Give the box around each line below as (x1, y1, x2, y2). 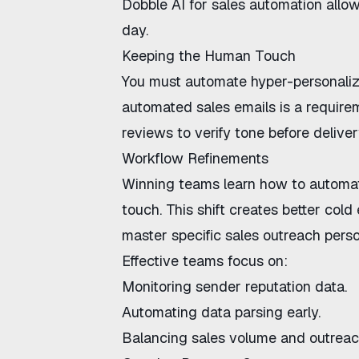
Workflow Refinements (122, 149, 268, 167)
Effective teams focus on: (122, 252, 288, 270)
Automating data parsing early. (122, 303, 321, 321)
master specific (122, 226, 225, 244)
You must (122, 72, 185, 91)
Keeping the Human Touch (122, 46, 296, 65)
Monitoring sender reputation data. (122, 277, 347, 296)
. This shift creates (159, 200, 282, 219)
